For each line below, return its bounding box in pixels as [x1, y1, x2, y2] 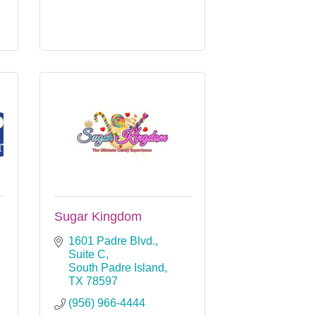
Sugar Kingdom [54, 209, 142, 224]
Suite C [68, 248, 106, 260]
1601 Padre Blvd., [68, 234, 158, 247]
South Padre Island [68, 261, 164, 274]
